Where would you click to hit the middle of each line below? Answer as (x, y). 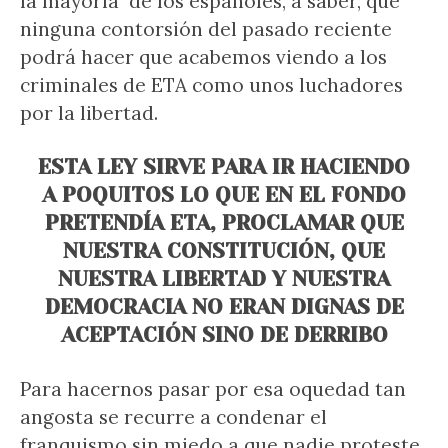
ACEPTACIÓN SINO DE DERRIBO (224, 335)
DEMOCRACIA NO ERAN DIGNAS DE (224, 307)
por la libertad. (89, 113)
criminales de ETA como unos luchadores (211, 85)
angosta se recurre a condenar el (173, 417)
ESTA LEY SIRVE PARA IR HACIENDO (224, 167)
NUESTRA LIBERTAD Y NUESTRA (224, 279)
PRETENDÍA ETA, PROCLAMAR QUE (224, 223)
